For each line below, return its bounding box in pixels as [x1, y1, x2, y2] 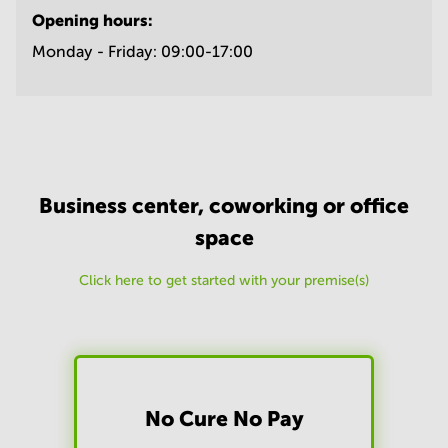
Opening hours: [32, 11, 153, 30]
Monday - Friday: [32, 43, 157, 61]
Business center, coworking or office [39, 194, 409, 219]
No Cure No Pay [144, 407, 304, 432]
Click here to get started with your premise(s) [79, 273, 369, 289]
